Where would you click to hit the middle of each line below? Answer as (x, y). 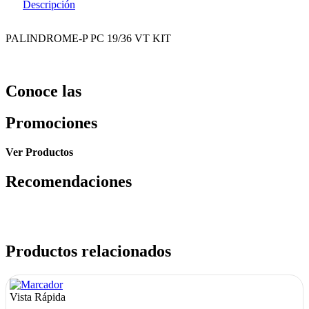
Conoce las (43, 91)
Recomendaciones (69, 182)
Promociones (51, 123)
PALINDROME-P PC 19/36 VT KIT (88, 38)
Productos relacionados (88, 251)
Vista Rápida (38, 297)
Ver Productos (39, 152)
